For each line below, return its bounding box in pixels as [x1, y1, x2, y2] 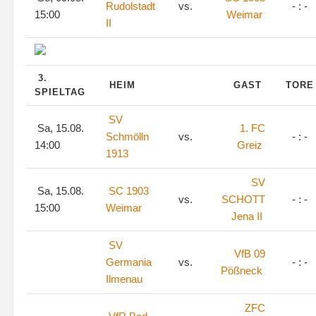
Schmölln [106, 130, 149, 142]
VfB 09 [234, 248, 265, 260]
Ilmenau [106, 273, 142, 285]
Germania [106, 256, 152, 268]
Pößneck [221, 265, 262, 276]
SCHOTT [221, 193, 265, 205]
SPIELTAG [35, 87, 89, 97]
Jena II [231, 210, 262, 222]
